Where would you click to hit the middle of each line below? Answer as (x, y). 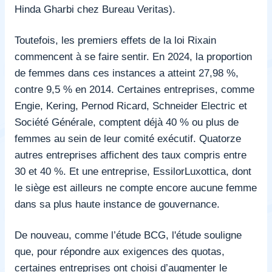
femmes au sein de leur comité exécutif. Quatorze (128, 138)
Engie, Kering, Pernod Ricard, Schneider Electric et (131, 105)
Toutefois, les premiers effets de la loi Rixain (115, 40)
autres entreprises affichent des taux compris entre (131, 155)
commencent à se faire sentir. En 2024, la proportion (133, 56)
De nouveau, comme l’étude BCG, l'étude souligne (128, 235)
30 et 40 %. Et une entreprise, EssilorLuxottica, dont (133, 171)
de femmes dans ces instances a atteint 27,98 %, (127, 73)
